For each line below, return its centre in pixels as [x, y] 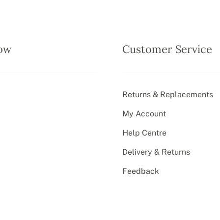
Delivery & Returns [156, 152]
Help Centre [145, 133]
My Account [144, 113]
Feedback [141, 171]
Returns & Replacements [168, 94]
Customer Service [167, 49]
